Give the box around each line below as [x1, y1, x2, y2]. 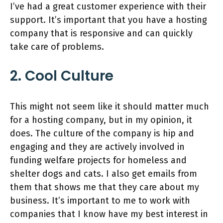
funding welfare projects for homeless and [10, 155, 187, 166]
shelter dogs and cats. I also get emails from [10, 168, 197, 180]
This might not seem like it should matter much [10, 101, 209, 112]
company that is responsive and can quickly [10, 28, 193, 39]
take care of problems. [10, 41, 107, 53]
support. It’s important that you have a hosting [10, 14, 207, 26]
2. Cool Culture [10, 66, 113, 86]
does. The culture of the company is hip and [10, 128, 194, 139]
